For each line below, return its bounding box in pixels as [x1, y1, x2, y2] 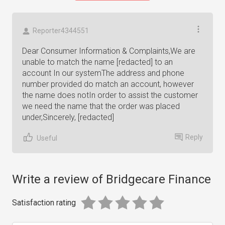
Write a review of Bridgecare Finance [12, 172, 211, 186]
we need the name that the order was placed [22, 101, 180, 111]
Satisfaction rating [12, 198, 76, 207]
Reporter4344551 [33, 27, 89, 35]
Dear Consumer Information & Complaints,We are [22, 46, 195, 56]
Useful [37, 134, 57, 142]
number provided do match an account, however [22, 79, 194, 89]
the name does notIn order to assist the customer [22, 90, 198, 100]
